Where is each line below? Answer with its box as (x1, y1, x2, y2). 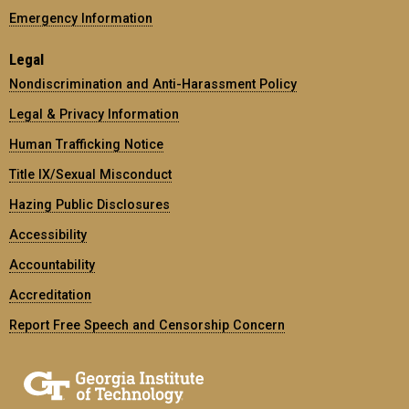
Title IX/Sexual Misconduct (9, 166, 172, 182)
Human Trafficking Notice (9, 136, 163, 152)
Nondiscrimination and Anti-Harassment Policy (9, 76, 297, 91)
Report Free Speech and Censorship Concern (9, 317, 285, 332)
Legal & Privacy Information (9, 106, 179, 121)
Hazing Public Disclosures (9, 196, 170, 212)
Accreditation (9, 287, 91, 302)
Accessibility (9, 226, 87, 242)
